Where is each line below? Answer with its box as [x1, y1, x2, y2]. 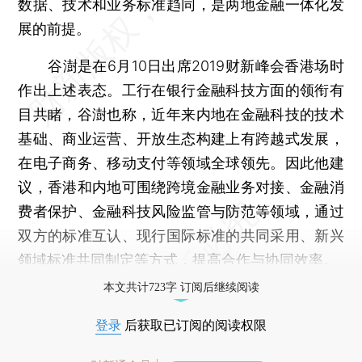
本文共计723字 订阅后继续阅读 [103, 280, 259, 293]
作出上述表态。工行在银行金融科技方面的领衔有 [18, 81, 344, 99]
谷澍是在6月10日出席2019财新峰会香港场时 [18, 57, 344, 74]
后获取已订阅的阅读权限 [121, 318, 267, 332]
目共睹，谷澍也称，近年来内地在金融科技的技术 [18, 105, 344, 123]
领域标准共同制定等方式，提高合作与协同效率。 [18, 250, 339, 268]
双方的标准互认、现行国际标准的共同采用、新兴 [18, 226, 344, 244]
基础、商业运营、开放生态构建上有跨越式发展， [18, 129, 344, 147]
